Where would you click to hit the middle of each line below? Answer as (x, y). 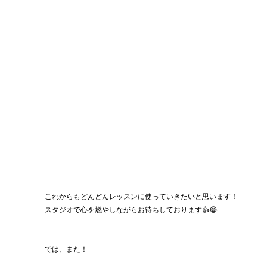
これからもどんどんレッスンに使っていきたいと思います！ (141, 197)
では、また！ (66, 249)
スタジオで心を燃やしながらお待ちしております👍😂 (131, 210)
